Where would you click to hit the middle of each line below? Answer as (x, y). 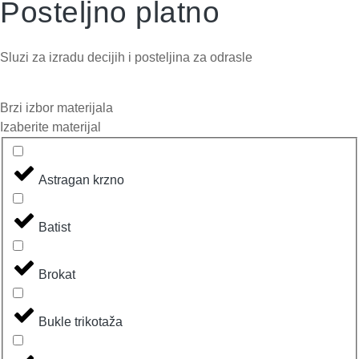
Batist (54, 228)
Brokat (57, 275)
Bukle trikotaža (81, 322)
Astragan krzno (81, 180)
